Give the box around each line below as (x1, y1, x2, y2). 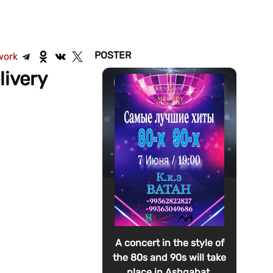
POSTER (94, 49, 131, 61)
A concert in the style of (115, 237, 224, 249)
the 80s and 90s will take (113, 252, 227, 263)
